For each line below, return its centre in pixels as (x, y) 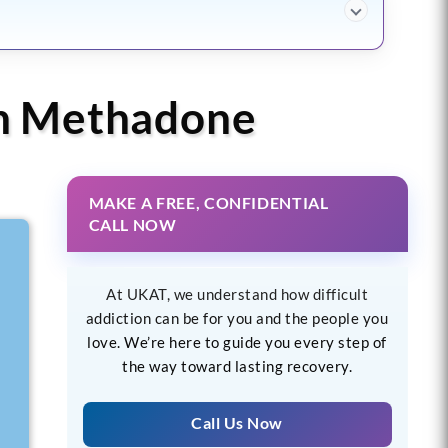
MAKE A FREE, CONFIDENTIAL (208, 202)
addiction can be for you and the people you (237, 317)
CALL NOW (132, 224)
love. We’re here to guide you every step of (237, 341)
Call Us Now (237, 422)
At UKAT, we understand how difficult (237, 293)
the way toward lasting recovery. (237, 365)
